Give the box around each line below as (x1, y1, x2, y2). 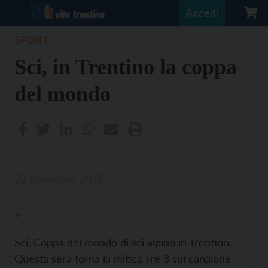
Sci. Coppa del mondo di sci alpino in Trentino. (14, 236, 232, 249)
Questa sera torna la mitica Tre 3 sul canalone (14, 252, 231, 265)
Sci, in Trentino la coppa (14, 55, 237, 79)
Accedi (185, 6, 219, 19)
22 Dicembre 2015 (14, 172, 103, 185)
